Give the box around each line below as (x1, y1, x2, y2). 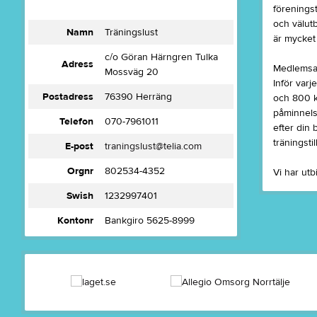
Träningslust (104, 26, 158, 39)
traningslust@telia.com (104, 140, 202, 153)
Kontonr (57, 214, 93, 227)
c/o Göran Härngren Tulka (104, 51, 218, 64)
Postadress (42, 91, 93, 103)
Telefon (59, 115, 93, 128)
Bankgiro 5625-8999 (104, 214, 195, 227)
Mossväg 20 (104, 66, 158, 79)
